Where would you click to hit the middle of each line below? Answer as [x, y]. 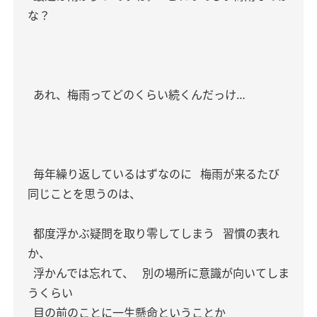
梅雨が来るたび [238, 174]
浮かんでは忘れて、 [82, 273]
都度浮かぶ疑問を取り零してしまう [122, 234]
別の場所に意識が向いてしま [214, 273]
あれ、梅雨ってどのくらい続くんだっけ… [138, 95]
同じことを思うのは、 [84, 194]
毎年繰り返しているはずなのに [111, 174]
